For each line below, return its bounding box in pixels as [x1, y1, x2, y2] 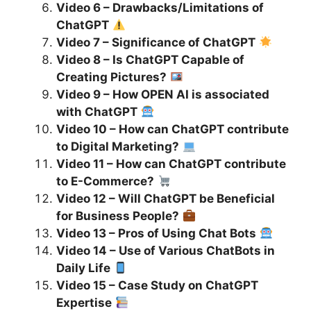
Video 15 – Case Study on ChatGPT [56, 278, 258, 293]
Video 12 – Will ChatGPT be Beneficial [56, 192, 275, 206]
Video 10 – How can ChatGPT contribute [56, 122, 289, 137]
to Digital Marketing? [56, 140, 179, 154]
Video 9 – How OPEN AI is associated [56, 87, 269, 102]
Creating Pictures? [56, 70, 167, 85]
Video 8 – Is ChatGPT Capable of [56, 53, 244, 67]
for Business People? [56, 209, 179, 224]
